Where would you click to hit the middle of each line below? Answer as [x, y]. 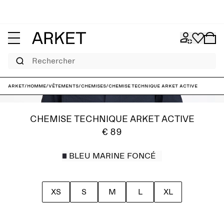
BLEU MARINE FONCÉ [112, 156]
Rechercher [21, 56]
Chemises [93, 86]
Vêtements [63, 86]
